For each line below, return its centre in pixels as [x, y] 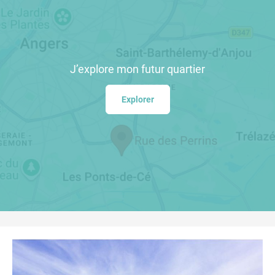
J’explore [93, 69]
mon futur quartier [161, 69]
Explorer [137, 99]
